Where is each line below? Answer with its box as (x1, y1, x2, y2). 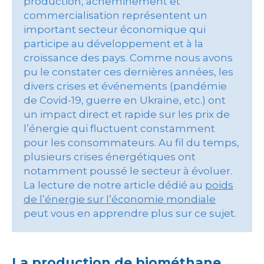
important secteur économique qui (24, 24, 206, 35)
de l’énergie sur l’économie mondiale (24, 193, 216, 205)
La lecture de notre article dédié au (24, 179, 205, 191)
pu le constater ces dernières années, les (24, 66, 233, 78)
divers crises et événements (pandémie (24, 80, 227, 92)
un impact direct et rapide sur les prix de (24, 108, 230, 120)
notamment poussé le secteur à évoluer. (24, 165, 232, 177)
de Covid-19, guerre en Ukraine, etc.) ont (24, 94, 226, 106)
